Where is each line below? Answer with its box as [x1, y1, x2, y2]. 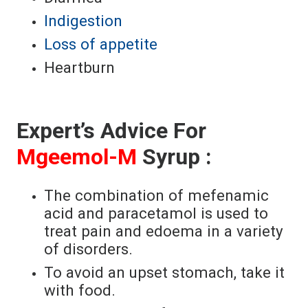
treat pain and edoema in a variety [44, 221, 283, 240]
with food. [44, 280, 115, 299]
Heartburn [44, 58, 115, 76]
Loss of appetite [44, 34, 157, 53]
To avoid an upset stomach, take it [44, 263, 285, 281]
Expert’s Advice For [16, 117, 206, 144]
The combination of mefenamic [44, 186, 269, 204]
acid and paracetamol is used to [44, 203, 268, 222]
